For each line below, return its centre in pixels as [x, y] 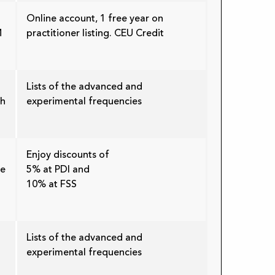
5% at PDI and [58, 170]
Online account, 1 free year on [95, 19]
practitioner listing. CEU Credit [95, 33]
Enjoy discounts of [68, 155]
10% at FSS [52, 184]
